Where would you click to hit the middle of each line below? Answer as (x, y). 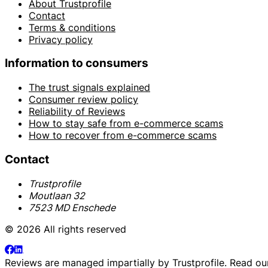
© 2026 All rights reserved (66, 229)
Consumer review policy (83, 100)
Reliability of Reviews (77, 112)
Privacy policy (61, 39)
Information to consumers (77, 63)
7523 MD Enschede (72, 207)
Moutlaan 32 (57, 195)
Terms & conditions (72, 27)
